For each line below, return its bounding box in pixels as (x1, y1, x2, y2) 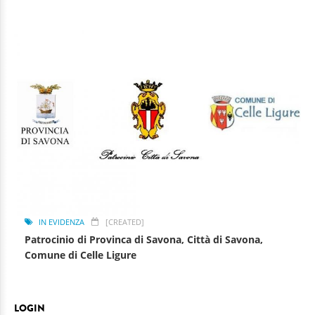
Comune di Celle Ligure (25, 247, 136, 262)
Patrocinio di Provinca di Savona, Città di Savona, (25, 232, 263, 246)
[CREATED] (105, 216, 144, 227)
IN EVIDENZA (39, 216, 84, 227)
